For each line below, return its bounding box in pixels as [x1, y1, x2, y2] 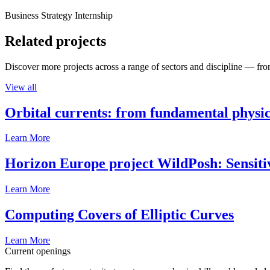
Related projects [5, 33, 106, 49]
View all [5, 81, 37, 92]
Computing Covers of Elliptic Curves [5, 207, 234, 223]
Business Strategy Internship [5, 10, 113, 20]
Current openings [5, 246, 71, 257]
